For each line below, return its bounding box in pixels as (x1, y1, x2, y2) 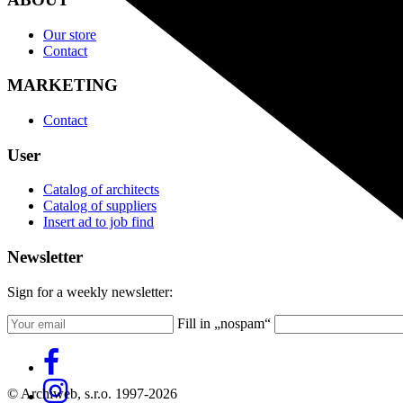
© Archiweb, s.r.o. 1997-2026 (7, 385, 177, 401)
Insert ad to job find (43, 214, 154, 230)
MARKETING (7, 76, 118, 95)
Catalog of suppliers (43, 198, 157, 214)
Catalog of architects (43, 182, 159, 198)
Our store (43, 26, 96, 42)
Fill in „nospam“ (177, 315, 271, 331)
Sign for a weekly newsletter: (7, 283, 173, 300)
